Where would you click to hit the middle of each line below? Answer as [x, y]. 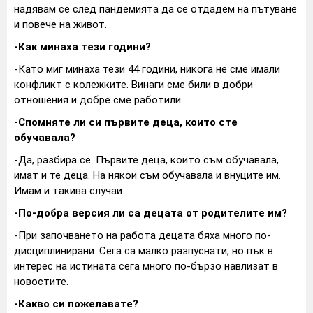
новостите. [41, 282]
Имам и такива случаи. [69, 191]
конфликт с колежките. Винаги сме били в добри [133, 85]
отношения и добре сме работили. [99, 100]
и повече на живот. [60, 24]
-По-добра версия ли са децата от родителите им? [151, 213]
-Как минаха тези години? [82, 47]
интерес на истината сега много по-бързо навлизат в [146, 266]
